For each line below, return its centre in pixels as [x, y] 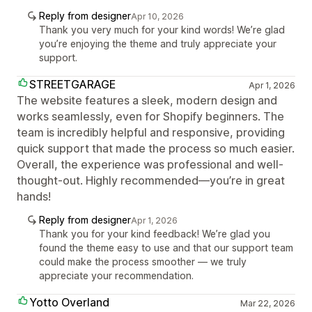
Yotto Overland [69, 302]
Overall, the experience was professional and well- [150, 164]
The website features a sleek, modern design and [147, 100]
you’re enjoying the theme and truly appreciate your [158, 43]
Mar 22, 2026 [267, 303]
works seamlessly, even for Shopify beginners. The [150, 116]
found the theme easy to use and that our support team [166, 247]
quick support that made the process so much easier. [156, 148]
